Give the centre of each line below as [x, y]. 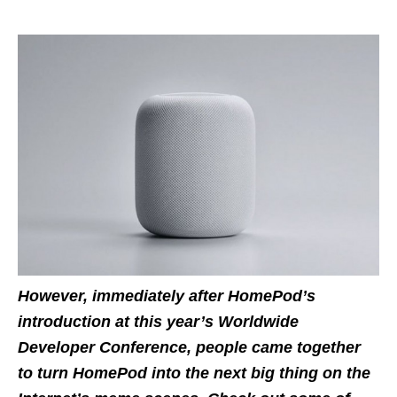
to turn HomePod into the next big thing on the [194, 373]
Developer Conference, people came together [189, 347]
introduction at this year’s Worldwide [158, 321]
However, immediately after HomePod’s [167, 296]
